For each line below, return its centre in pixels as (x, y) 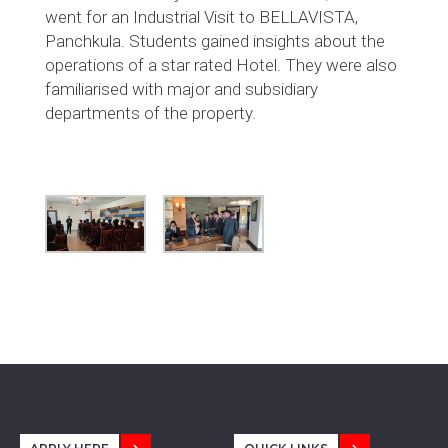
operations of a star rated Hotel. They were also (221, 64)
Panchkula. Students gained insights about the (215, 40)
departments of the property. (150, 112)
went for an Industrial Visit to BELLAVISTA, (201, 16)
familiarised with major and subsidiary (181, 88)
